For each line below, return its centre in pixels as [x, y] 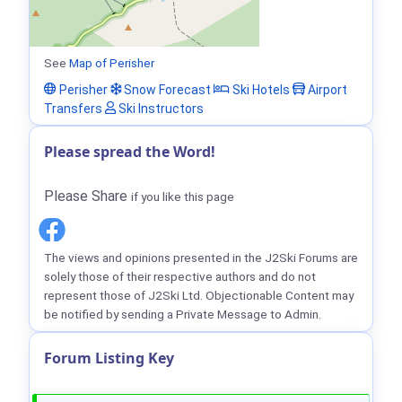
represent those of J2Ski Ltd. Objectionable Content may [199, 296]
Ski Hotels [260, 89]
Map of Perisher [112, 63]
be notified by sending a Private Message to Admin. [183, 315]
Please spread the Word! [130, 152]
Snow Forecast [166, 89]
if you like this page [183, 197]
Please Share [87, 197]
